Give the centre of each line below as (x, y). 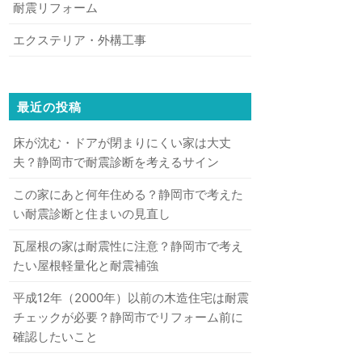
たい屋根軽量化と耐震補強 (86, 265)
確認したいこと (55, 336)
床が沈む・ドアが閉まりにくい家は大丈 (122, 142)
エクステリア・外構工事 (80, 40)
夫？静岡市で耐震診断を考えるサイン (116, 162)
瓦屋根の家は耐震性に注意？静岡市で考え (128, 246)
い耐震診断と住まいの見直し (92, 213)
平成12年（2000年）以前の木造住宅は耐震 (131, 297)
